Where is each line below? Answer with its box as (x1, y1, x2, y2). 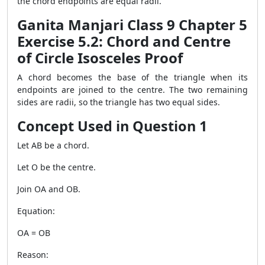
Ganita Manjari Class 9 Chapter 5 (17, 15, 247, 34)
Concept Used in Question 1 (17, 117, 207, 135)
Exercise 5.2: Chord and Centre (17, 31, 231, 51)
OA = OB (17, 227, 50, 238)
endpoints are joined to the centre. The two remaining (17, 84, 248, 95)
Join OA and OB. (17, 183, 80, 195)
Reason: (17, 249, 49, 260)
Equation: (17, 205, 55, 216)
